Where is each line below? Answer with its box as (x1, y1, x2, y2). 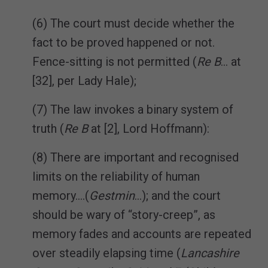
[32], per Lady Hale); (32, 73, 136, 88)
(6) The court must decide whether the (32, 16, 234, 31)
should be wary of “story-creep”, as (32, 207, 215, 222)
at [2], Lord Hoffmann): (91, 121, 209, 136)
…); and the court (135, 188, 221, 203)
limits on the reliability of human (32, 169, 200, 184)
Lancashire (181, 245, 239, 260)
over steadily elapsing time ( (32, 245, 181, 260)
